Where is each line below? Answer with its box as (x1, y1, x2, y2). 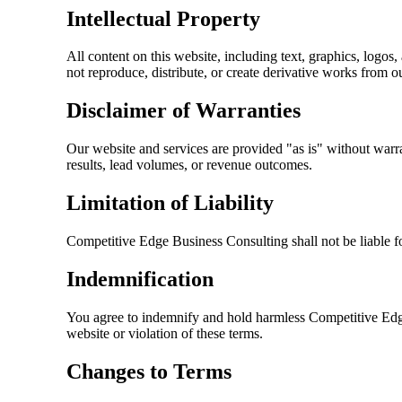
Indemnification (66, 267, 214, 291)
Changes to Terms (66, 359, 232, 383)
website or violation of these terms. (66, 325, 264, 341)
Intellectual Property (66, 6, 261, 31)
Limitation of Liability (66, 191, 275, 215)
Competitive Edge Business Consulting (66, 233, 289, 249)
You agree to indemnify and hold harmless (66, 309, 310, 325)
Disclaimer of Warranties (66, 99, 301, 123)
